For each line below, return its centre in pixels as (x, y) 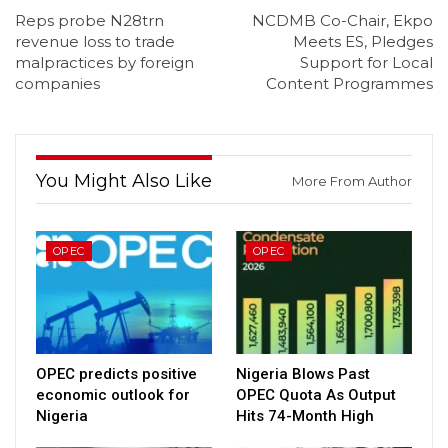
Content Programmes (349, 84)
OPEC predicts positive (116, 373)
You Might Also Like (124, 181)
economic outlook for (113, 394)
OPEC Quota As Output (316, 394)
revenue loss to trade (95, 42)
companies (57, 84)
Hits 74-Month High (305, 415)
